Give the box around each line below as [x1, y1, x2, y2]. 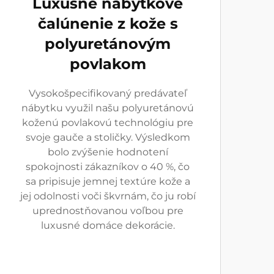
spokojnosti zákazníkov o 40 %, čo [26, 161, 190, 172]
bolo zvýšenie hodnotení [47, 146, 168, 158]
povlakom [69, 55, 146, 73]
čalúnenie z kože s [37, 15, 178, 32]
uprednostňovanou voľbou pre [32, 205, 183, 217]
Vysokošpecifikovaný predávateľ [29, 87, 187, 99]
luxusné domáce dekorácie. [40, 220, 175, 231]
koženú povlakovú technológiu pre [22, 117, 193, 128]
